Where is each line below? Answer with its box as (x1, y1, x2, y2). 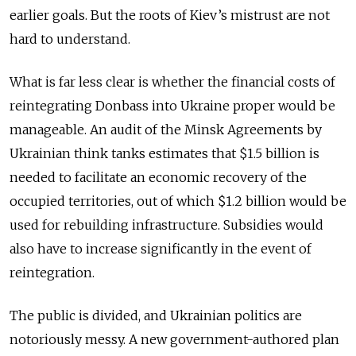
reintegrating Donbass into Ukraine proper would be (10, 97, 335, 114)
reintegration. (10, 264, 98, 281)
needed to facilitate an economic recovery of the (10, 168, 307, 185)
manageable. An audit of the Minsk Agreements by (10, 121, 322, 137)
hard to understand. (10, 30, 130, 47)
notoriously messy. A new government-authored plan (10, 331, 339, 347)
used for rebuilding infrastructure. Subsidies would (10, 216, 323, 233)
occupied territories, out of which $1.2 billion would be (10, 192, 346, 209)
